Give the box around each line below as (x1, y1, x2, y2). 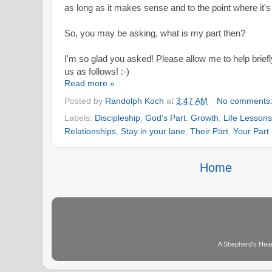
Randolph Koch (105, 96, 164, 106)
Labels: (64, 112, 95, 123)
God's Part (145, 112, 186, 123)
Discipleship (95, 112, 140, 123)
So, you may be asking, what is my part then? (64, 28, 248, 39)
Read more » (64, 78, 115, 89)
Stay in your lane (121, 126, 185, 136)
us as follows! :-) (64, 66, 132, 77)
